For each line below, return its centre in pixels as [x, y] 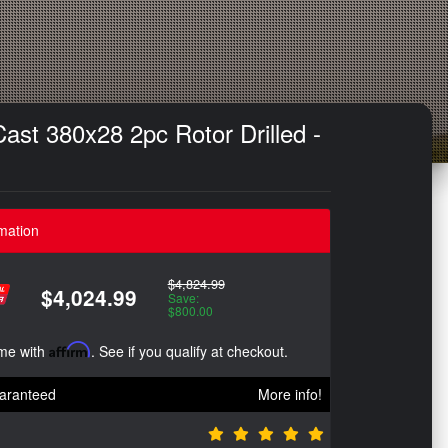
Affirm [70, 350]
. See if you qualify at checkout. [189, 351]
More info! [290, 394]
